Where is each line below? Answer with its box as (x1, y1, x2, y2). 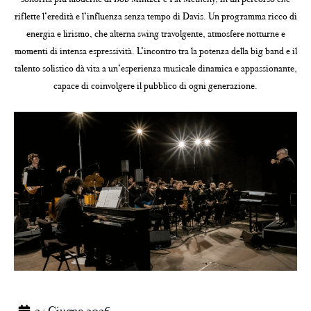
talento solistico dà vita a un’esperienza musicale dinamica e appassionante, (14, 62, 297, 74)
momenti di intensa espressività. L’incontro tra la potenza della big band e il (14, 45, 297, 57)
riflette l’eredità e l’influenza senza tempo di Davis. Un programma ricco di (14, 10, 297, 22)
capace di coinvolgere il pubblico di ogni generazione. (53, 80, 258, 92)
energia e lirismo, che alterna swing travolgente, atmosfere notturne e (26, 28, 285, 40)
